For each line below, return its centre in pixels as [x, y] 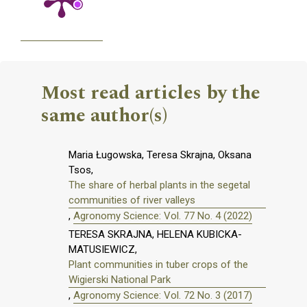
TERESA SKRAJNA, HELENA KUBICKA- [155, 235]
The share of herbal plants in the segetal [159, 185]
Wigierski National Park [120, 280]
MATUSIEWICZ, [103, 250]
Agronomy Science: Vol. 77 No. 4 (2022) [163, 216]
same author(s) [104, 116]
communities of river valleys [132, 200]
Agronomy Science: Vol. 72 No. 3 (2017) [163, 296]
